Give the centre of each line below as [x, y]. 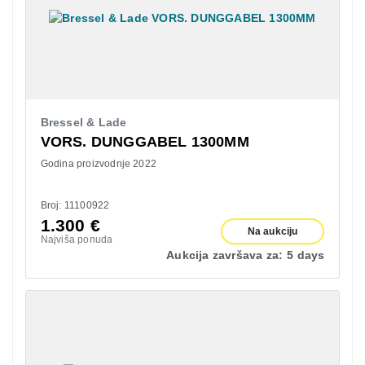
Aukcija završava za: [225, 255]
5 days [306, 255]
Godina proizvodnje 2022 [99, 163]
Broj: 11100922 [75, 205]
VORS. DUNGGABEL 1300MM [145, 141]
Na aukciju [273, 231]
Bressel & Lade [84, 122]
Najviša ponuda [77, 239]
